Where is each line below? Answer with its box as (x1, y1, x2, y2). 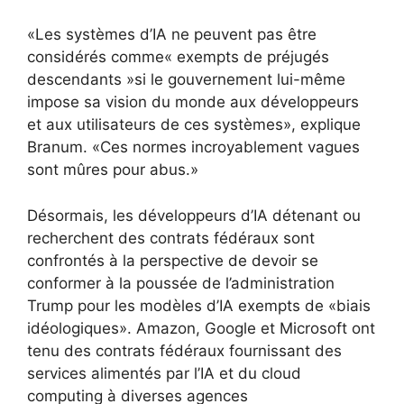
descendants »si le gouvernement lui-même (27, 70, 345, 89)
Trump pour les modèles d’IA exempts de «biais (27, 296, 371, 315)
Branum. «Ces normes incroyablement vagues (27, 138, 360, 157)
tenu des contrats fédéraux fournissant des (27, 341, 342, 360)
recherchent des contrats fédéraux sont (27, 228, 315, 247)
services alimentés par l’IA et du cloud (27, 363, 301, 382)
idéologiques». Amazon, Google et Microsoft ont (27, 318, 375, 337)
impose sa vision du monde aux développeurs (27, 93, 359, 112)
